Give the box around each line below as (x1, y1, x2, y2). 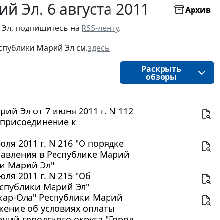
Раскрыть (141, 63, 181, 74)
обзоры (145, 71, 177, 82)
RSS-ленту (82, 22, 119, 33)
